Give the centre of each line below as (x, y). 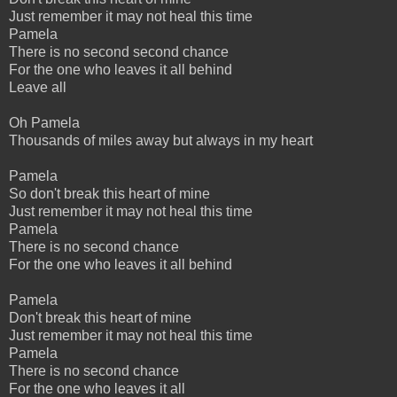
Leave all (38, 87)
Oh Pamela (44, 122)
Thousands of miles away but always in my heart (161, 140)
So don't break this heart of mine (109, 193)
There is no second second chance (119, 51)
